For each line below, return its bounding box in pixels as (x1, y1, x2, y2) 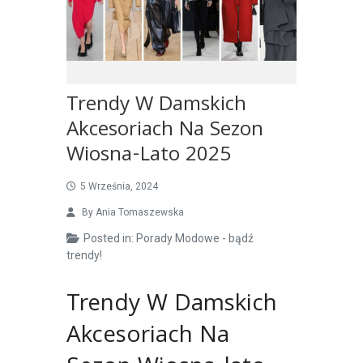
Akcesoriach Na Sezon (66, 114, 263, 149)
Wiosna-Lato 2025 (66, 139, 231, 174)
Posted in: (83, 232, 136, 246)
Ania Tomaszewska (95, 207, 184, 219)
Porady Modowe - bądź (135, 232, 254, 246)
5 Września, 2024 (79, 181, 158, 193)
